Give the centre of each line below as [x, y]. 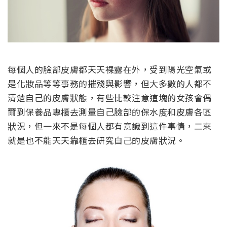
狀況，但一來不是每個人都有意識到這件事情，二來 [110, 126]
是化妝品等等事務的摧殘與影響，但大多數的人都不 [110, 83]
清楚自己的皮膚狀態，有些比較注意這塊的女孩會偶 [110, 97]
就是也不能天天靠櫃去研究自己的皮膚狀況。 [99, 140]
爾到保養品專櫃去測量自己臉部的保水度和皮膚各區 [110, 111]
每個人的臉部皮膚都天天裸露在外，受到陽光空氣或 [110, 69]
